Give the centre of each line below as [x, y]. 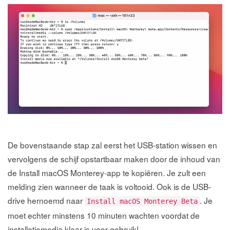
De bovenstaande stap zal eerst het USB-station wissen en [112, 145]
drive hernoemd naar [46, 200]
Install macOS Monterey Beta [142, 201]
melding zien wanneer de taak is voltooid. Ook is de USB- [109, 186]
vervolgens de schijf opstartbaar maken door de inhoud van [114, 158]
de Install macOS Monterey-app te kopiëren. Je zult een [107, 172]
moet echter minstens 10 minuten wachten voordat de [104, 215]
